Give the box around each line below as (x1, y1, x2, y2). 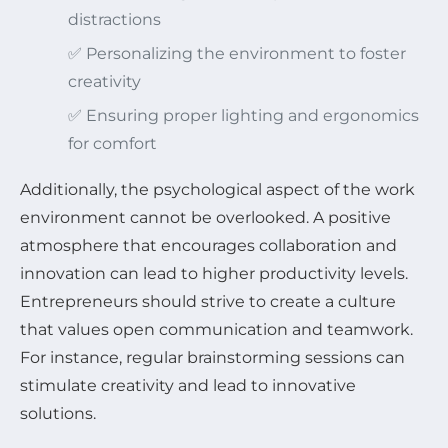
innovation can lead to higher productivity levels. (20, 263, 408, 283)
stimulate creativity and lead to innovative (20, 375, 356, 395)
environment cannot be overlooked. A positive (20, 207, 391, 227)
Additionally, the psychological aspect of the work (20, 179, 415, 199)
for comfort (68, 133, 157, 153)
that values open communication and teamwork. (20, 319, 413, 339)
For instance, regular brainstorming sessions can (20, 347, 405, 367)
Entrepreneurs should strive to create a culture (20, 291, 396, 311)
